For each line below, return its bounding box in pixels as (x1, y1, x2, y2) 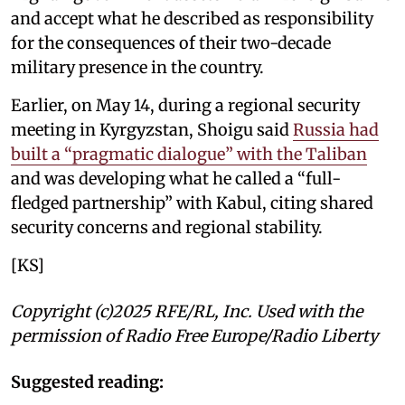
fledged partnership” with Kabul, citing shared (11, 192, 373, 213)
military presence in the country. (11, 56, 264, 78)
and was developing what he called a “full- (11, 167, 341, 189)
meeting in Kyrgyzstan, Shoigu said (11, 118, 293, 140)
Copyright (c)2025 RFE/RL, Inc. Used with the (11, 300, 363, 322)
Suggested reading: (11, 371, 164, 392)
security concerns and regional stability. (11, 216, 323, 238)
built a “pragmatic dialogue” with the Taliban (11, 143, 367, 165)
